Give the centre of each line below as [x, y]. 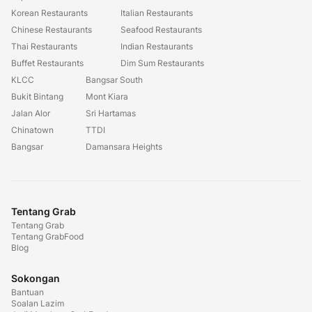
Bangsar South [114, 80]
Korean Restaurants [49, 13]
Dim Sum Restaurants [162, 63]
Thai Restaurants [44, 46]
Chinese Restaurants [52, 30]
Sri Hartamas [111, 113]
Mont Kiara [107, 96]
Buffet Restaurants [47, 63]
